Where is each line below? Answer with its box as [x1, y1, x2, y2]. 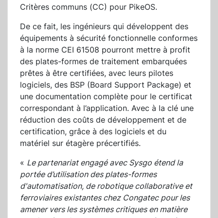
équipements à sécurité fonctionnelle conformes [20, 33, 198, 43]
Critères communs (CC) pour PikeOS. [20, 2, 157, 12]
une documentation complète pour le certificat [20, 91, 192, 102]
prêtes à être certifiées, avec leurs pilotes [20, 68, 173, 78]
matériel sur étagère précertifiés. [20, 138, 141, 148]
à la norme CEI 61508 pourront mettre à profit [20, 45, 190, 55]
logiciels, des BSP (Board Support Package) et [20, 80, 191, 90]
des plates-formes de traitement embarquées [20, 56, 187, 67]
